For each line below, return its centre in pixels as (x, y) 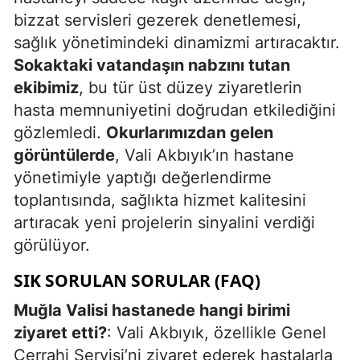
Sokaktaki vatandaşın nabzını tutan (152, 65)
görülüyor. (52, 245)
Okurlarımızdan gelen (190, 132)
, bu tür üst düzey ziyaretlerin (190, 87)
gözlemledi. (60, 132)
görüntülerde (64, 155)
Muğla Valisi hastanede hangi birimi (152, 310)
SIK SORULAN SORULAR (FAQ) (137, 280)
